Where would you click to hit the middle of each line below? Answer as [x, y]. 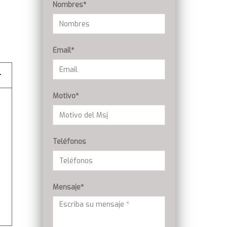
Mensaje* [68, 187]
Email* [63, 51]
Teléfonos [69, 142]
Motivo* [65, 96]
